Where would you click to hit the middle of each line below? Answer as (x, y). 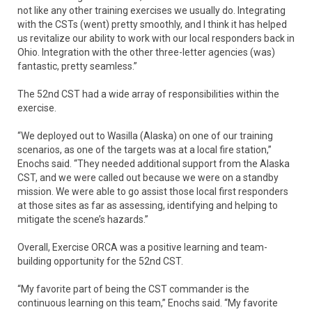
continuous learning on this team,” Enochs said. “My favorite (148, 303)
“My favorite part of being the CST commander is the (133, 289)
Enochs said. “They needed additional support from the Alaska (154, 164)
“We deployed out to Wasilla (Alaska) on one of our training (145, 136)
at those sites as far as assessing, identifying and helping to (148, 206)
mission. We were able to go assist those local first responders (153, 192)
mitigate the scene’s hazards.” (83, 220)
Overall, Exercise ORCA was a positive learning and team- (142, 248)
